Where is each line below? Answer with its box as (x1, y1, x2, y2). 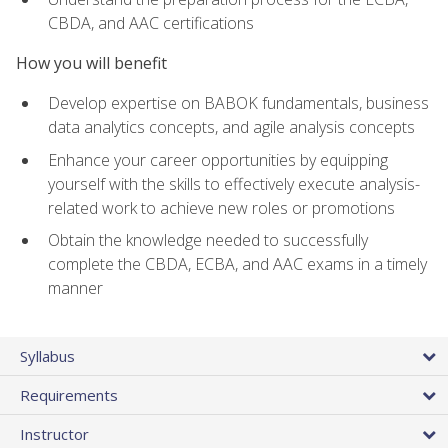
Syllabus (20, 345, 75, 366)
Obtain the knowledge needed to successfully (48, 229, 368, 252)
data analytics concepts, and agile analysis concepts (48, 116, 415, 139)
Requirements (20, 384, 118, 405)
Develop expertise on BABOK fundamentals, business (48, 92, 429, 115)
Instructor (20, 423, 89, 444)
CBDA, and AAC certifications (48, 11, 254, 34)
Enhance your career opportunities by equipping (48, 148, 388, 171)
